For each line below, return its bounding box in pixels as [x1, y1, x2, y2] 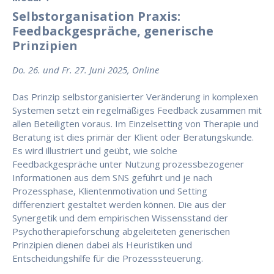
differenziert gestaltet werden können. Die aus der [12, 198, 226, 211]
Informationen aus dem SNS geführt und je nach [12, 171, 212, 184]
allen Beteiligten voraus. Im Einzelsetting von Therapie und [12, 117, 259, 130]
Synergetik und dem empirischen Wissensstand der [12, 212, 228, 224]
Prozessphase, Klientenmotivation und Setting [12, 185, 207, 198]
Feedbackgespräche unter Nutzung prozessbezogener [12, 158, 244, 171]
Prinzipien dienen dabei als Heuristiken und [12, 239, 192, 251]
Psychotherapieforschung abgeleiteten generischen [12, 225, 230, 238]
